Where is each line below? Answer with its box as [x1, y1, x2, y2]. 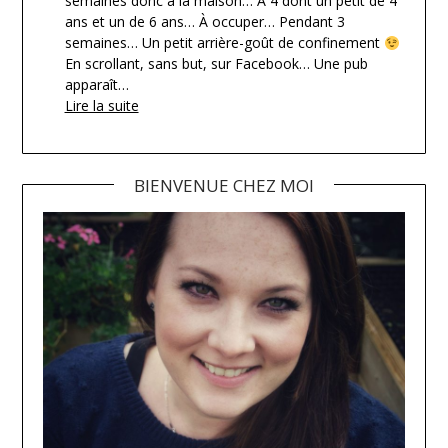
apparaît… [64, 75, 129, 95]
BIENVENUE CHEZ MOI [134, 174, 314, 198]
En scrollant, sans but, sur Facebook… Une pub [64, 54, 368, 74]
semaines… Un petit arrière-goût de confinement [64, 33, 384, 53]
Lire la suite [64, 96, 139, 116]
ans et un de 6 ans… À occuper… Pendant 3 [64, 12, 345, 32]
